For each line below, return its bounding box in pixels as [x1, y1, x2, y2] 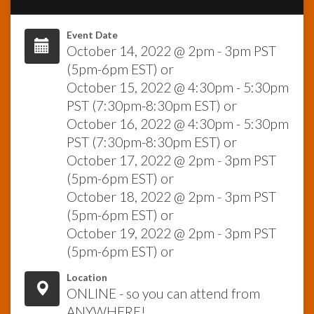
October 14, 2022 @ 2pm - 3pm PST [67, 43, 276, 60]
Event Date [67, 29, 118, 41]
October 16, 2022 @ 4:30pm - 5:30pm [67, 116, 289, 132]
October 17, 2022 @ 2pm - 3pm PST [67, 152, 276, 169]
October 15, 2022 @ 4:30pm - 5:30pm [67, 79, 289, 96]
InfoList [18, 27, 51, 39]
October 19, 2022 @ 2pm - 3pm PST [67, 225, 276, 242]
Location [67, 272, 107, 284]
